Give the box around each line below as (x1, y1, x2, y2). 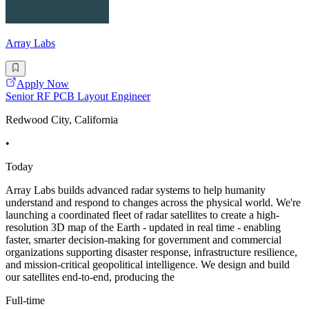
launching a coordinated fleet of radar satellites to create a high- (6, 208, 279, 221)
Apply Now (17, 77, 69, 90)
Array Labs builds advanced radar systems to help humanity (6, 183, 266, 196)
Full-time (6, 294, 45, 306)
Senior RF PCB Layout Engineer (6, 90, 150, 102)
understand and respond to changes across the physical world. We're (6, 196, 301, 208)
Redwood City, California (6, 113, 118, 126)
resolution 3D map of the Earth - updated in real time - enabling (6, 221, 281, 233)
